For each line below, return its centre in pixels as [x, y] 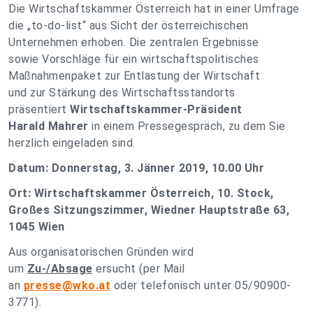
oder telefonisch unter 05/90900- [202, 285]
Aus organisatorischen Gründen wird [101, 252]
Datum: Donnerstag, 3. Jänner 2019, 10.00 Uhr [136, 168]
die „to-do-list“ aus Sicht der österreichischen [129, 26]
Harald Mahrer [49, 126]
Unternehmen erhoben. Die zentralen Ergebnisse [134, 42]
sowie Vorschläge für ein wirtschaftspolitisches [134, 59]
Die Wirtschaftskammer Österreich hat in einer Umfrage [154, 9]
